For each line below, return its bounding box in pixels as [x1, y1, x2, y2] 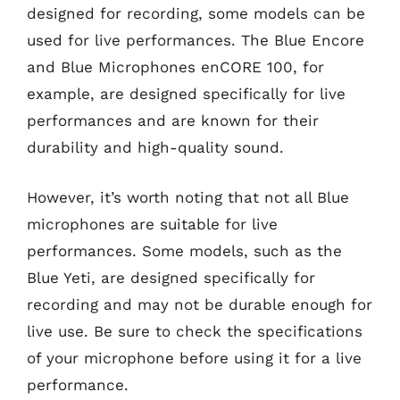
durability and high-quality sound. [27, 138, 284, 156]
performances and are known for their [27, 112, 319, 129]
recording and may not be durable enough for [27, 295, 372, 313]
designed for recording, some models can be [27, 4, 365, 22]
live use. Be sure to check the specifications [27, 321, 362, 340]
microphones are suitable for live [27, 214, 278, 233]
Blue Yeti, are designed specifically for [27, 268, 315, 287]
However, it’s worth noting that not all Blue [27, 187, 349, 206]
